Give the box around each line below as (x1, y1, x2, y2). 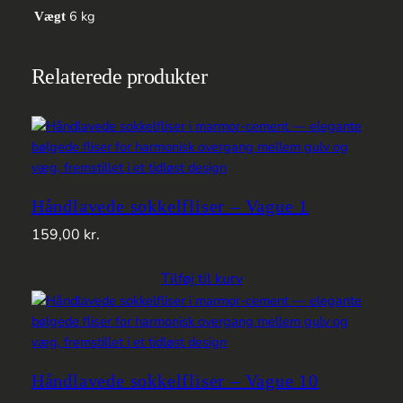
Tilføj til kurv (160, 269, 243, 290)
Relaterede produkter (31, 65, 208, 89)
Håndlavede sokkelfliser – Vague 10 (31, 371, 319, 391)
